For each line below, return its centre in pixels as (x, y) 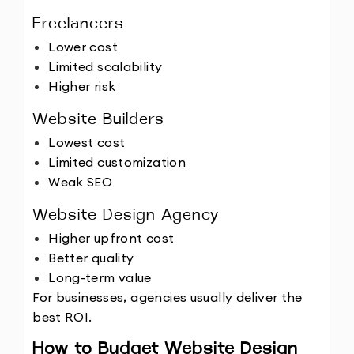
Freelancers (79, 24)
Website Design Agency (126, 215)
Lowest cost (87, 143)
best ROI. (62, 317)
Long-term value (100, 278)
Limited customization (117, 162)
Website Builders (99, 120)
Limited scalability (105, 67)
